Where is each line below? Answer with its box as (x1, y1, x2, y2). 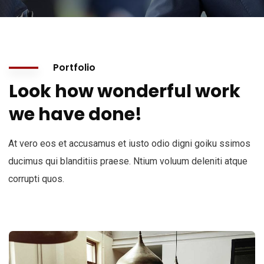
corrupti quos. (8, 173, 64, 184)
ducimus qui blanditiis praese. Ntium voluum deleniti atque (8, 156, 247, 167)
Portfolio (53, 61, 95, 74)
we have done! (9, 102, 142, 127)
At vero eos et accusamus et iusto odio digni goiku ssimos (8, 138, 250, 149)
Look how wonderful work (9, 79, 240, 104)
